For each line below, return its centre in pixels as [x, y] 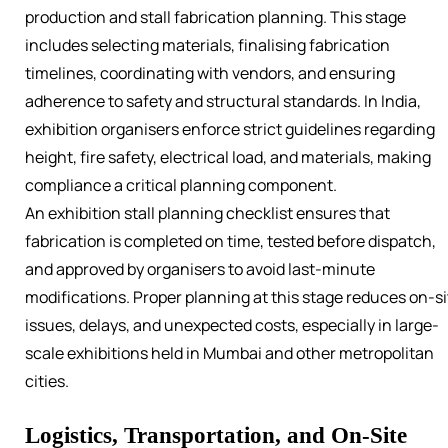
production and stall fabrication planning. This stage [215, 17]
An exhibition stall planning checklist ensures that [207, 213]
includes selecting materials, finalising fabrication [207, 45]
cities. [47, 381]
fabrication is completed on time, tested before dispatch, [230, 241]
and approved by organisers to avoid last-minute [200, 269]
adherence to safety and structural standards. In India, [223, 101]
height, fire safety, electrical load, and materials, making [228, 157]
